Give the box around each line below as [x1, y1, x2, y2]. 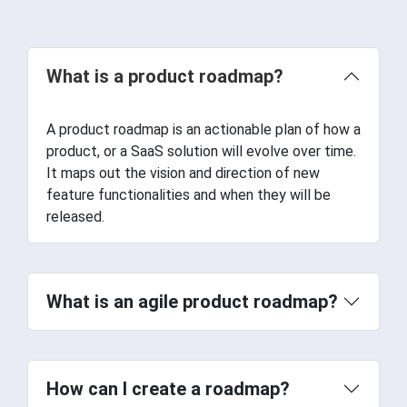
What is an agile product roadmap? [46, 290, 338, 313]
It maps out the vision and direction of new [46, 164, 320, 182]
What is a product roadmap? [46, 65, 283, 87]
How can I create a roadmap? [46, 377, 290, 400]
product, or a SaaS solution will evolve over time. [46, 142, 356, 160]
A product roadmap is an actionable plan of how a [46, 120, 361, 138]
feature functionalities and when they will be [46, 185, 331, 203]
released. [46, 207, 104, 225]
